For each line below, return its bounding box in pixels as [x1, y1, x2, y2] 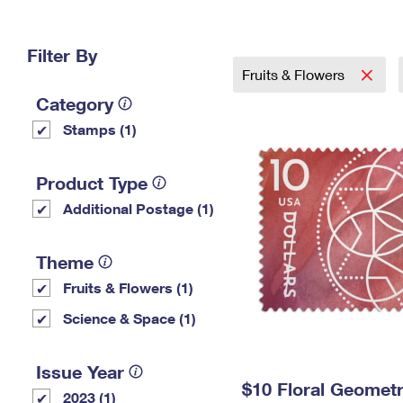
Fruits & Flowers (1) [63, 279, 193, 296]
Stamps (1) [63, 121, 137, 138]
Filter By [27, 44, 97, 66]
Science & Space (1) [63, 309, 196, 327]
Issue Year [36, 361, 124, 382]
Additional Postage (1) [63, 200, 214, 217]
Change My [260, 16, 328, 31]
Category [36, 93, 113, 114]
